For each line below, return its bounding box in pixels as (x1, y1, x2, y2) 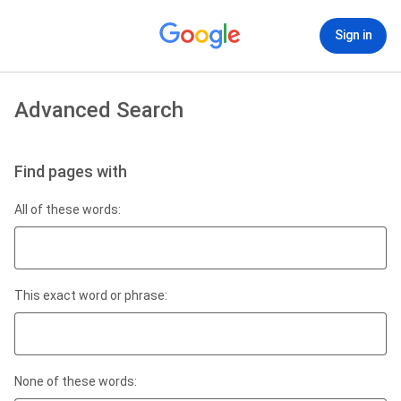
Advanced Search (14, 98, 183, 123)
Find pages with (14, 162, 127, 181)
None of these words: (14, 374, 137, 388)
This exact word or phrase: (14, 288, 167, 303)
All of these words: (14, 202, 121, 217)
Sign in (334, 28, 372, 42)
